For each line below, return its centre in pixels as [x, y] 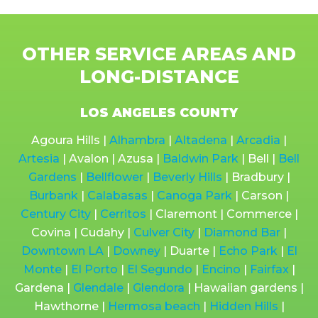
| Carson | [261, 196]
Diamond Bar [242, 233]
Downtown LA [62, 251]
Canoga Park [194, 196]
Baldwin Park [201, 159]
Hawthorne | [71, 307]
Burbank [54, 196]
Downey [136, 251]
